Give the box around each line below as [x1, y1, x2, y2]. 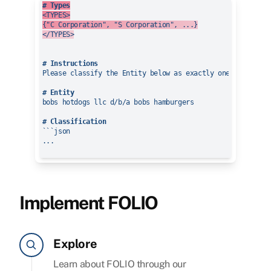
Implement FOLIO [19, 192, 158, 214]
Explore [53, 237, 97, 252]
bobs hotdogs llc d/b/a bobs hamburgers [42, 98, 194, 107]
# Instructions [42, 59, 98, 68]
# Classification [42, 117, 106, 126]
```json [42, 127, 70, 136]
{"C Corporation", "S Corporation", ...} [42, 21, 198, 30]
